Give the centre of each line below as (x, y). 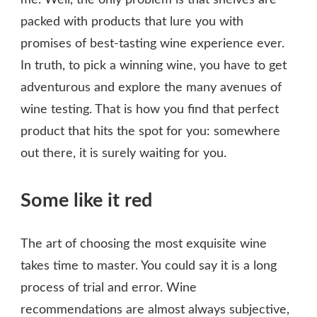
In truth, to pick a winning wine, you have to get (154, 66)
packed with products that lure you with (132, 22)
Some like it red (89, 201)
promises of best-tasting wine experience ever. (152, 44)
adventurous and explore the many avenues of (151, 88)
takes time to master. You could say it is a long (149, 266)
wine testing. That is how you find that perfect (150, 110)
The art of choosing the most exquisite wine (144, 244)
